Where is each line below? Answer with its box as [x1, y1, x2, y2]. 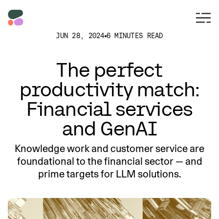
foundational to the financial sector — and [17, 155, 202, 167]
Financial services [26, 98, 193, 120]
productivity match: [19, 78, 200, 101]
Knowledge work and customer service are [15, 143, 204, 154]
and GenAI [62, 117, 157, 140]
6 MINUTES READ [106, 32, 163, 40]
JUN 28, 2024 [56, 32, 105, 40]
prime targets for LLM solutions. [38, 168, 181, 180]
